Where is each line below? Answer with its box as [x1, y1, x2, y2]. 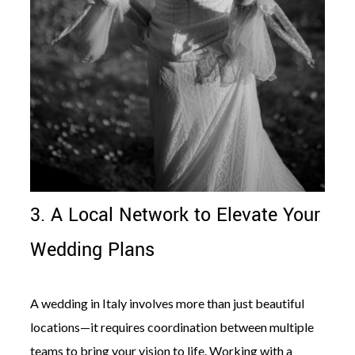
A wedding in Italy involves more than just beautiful [29, 295, 304, 311]
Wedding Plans [29, 236, 155, 263]
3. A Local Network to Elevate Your [29, 201, 320, 228]
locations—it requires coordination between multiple [29, 319, 314, 334]
